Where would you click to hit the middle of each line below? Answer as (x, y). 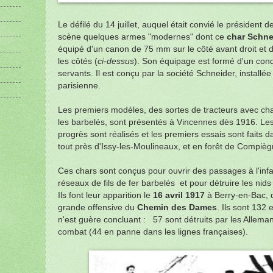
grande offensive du (97, 207)
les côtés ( (78, 61)
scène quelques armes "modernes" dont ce (142, 37)
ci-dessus (116, 61)
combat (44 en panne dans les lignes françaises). (153, 232)
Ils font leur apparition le (104, 195)
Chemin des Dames (177, 207)
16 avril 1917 (178, 195)
